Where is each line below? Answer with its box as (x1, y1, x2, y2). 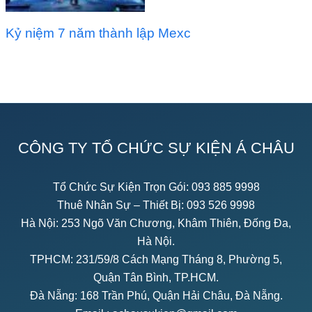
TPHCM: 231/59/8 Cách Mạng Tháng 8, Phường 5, (30, 253, 282, 265)
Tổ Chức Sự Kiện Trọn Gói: (52, 180, 192, 193)
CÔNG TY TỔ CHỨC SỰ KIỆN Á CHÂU (17, 139, 295, 157)
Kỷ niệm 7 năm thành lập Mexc (6, 25, 192, 40)
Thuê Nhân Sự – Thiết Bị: (57, 198, 187, 211)
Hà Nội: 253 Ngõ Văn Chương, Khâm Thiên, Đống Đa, (21, 217, 291, 229)
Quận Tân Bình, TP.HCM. (93, 271, 219, 283)
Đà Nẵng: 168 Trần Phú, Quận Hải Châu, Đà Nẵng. (29, 289, 283, 302)
